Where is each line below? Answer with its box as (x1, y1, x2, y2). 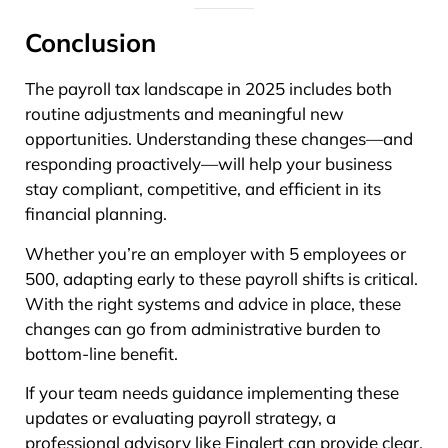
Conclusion (25, 26, 156, 59)
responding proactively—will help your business (25, 153, 392, 175)
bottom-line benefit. (25, 342, 178, 364)
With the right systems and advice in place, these (25, 292, 401, 314)
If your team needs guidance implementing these (25, 381, 399, 403)
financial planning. (25, 203, 167, 225)
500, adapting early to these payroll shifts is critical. (25, 267, 418, 289)
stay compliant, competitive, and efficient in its (25, 178, 381, 200)
